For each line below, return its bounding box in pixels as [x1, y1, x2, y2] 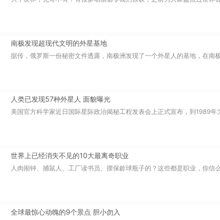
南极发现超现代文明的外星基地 [10, 38, 107, 47]
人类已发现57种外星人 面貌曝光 [10, 95, 110, 104]
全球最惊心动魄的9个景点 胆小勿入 [10, 207, 120, 216]
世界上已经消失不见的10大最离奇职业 [10, 151, 129, 160]
